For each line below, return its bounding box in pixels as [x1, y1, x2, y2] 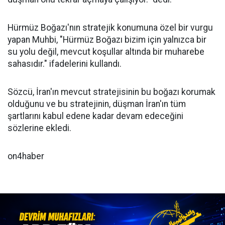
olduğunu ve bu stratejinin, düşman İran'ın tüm [8, 98, 186, 109]
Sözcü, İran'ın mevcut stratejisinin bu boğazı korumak [8, 86, 215, 97]
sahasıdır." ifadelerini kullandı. [8, 58, 122, 69]
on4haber [8, 151, 44, 161]
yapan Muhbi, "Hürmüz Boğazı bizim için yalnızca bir [8, 34, 206, 45]
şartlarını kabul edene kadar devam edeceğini [8, 110, 183, 121]
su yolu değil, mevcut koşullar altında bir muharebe [8, 46, 204, 57]
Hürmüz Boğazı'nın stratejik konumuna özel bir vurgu [8, 22, 213, 33]
